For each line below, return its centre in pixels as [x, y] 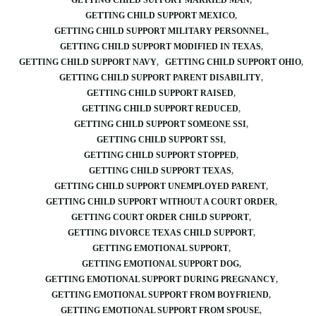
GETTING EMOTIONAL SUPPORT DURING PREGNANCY [160, 279]
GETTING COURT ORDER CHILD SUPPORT [160, 217]
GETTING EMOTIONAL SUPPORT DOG [160, 264]
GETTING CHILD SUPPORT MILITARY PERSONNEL [160, 31]
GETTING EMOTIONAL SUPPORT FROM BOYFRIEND [160, 295]
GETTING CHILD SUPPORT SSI [160, 140]
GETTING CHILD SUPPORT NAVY [88, 62]
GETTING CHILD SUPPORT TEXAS [160, 171]
